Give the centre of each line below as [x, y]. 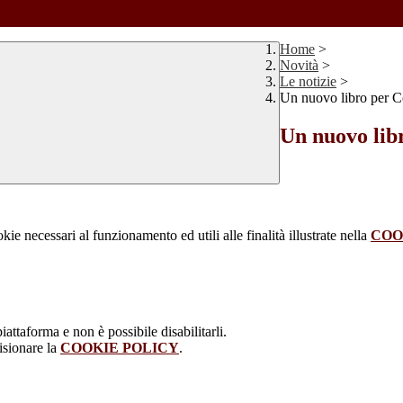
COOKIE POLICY [120, 348]
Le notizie [308, 82]
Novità [299, 66]
